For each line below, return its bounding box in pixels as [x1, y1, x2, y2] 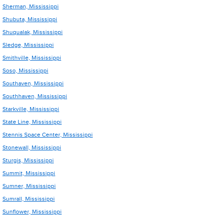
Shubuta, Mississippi [2, 16, 57, 23]
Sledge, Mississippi [2, 41, 54, 48]
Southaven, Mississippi [2, 80, 64, 87]
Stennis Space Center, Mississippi [2, 131, 93, 138]
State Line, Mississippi [2, 118, 62, 125]
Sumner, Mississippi [2, 183, 56, 189]
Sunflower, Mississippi [2, 208, 62, 215]
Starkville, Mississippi [2, 106, 59, 112]
